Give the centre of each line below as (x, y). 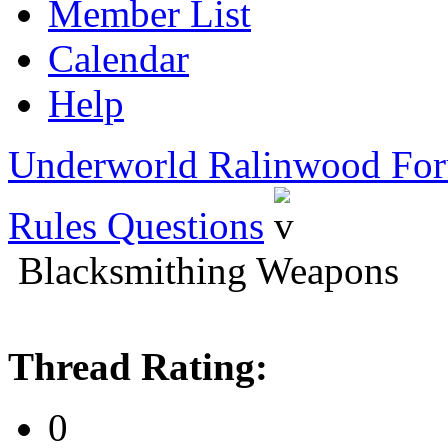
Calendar (118, 58)
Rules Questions (136, 225)
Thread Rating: (138, 366)
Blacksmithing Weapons (208, 270)
